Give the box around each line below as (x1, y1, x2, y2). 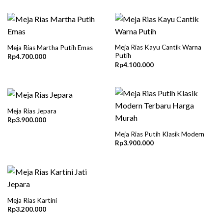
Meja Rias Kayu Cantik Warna (114, 43, 201, 52)
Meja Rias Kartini (7, 196, 57, 204)
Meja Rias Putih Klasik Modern (114, 130, 204, 138)
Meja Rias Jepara (7, 107, 56, 115)
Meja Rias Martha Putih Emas (7, 43, 93, 52)
